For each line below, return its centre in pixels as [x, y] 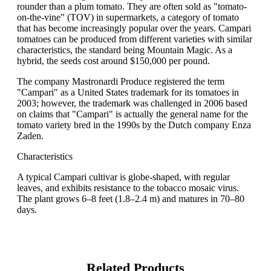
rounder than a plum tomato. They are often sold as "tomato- [132, 7]
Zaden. [30, 136]
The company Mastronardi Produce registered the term [121, 82]
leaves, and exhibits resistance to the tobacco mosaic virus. [128, 188]
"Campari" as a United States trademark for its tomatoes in [128, 93]
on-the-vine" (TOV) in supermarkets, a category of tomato [128, 18]
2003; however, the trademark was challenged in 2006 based [132, 103]
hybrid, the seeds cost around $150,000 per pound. [113, 61]
